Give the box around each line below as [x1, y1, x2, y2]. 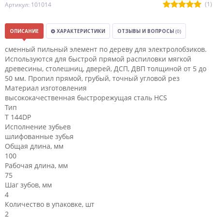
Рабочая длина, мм [5, 161, 68, 170]
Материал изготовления [5, 83, 87, 93]
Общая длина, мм [5, 141, 63, 151]
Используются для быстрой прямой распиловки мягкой [5, 54, 191, 63]
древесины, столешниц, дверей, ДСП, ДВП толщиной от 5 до [5, 64, 206, 73]
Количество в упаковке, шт [5, 200, 94, 209]
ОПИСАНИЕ [10, 28, 39, 34]
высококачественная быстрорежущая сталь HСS [5, 93, 167, 102]
